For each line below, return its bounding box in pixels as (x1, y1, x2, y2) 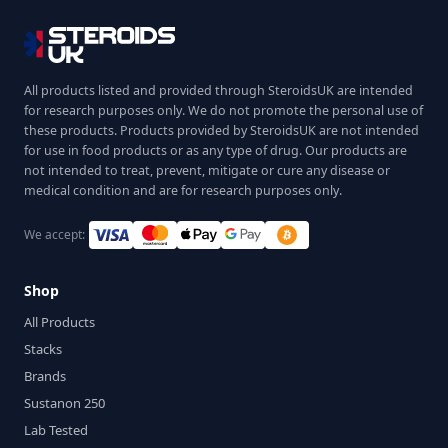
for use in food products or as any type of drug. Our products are (24, 141, 407, 159)
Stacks (24, 339, 62, 358)
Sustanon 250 (24, 393, 105, 412)
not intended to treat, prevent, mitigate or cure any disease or (24, 161, 390, 179)
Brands (24, 366, 66, 385)
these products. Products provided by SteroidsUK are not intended (24, 121, 419, 139)
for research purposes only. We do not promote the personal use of (24, 101, 423, 119)
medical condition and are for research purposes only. (24, 181, 342, 199)
